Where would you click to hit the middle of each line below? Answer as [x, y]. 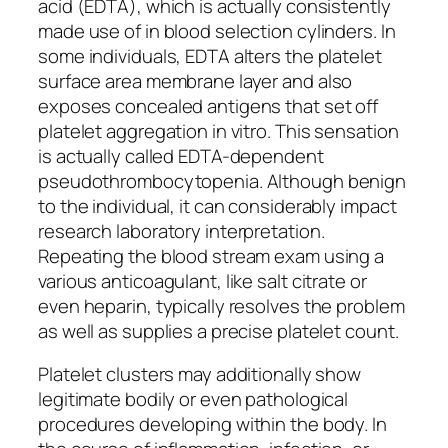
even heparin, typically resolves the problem [221, 305]
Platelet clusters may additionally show [200, 374]
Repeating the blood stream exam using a [211, 255]
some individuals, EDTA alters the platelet [210, 55]
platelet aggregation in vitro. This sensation [218, 130]
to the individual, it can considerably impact [217, 205]
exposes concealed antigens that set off [208, 105]
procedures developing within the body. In [212, 424]
